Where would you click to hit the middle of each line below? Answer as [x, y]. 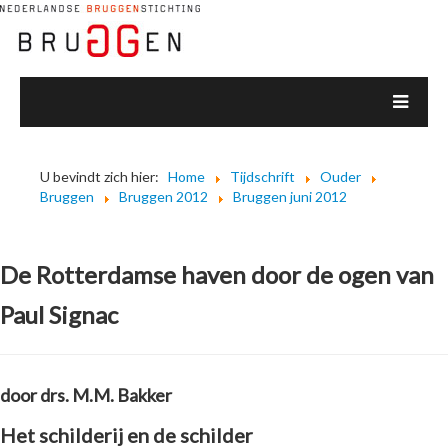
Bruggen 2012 [163, 196]
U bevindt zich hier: [102, 176]
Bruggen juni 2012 [290, 196]
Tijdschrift [262, 176]
